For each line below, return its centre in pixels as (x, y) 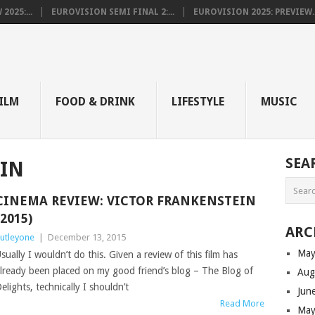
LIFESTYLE (198, 102)
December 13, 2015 (86, 237)
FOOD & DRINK (95, 102)
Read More (243, 303)
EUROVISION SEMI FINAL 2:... (113, 12)
